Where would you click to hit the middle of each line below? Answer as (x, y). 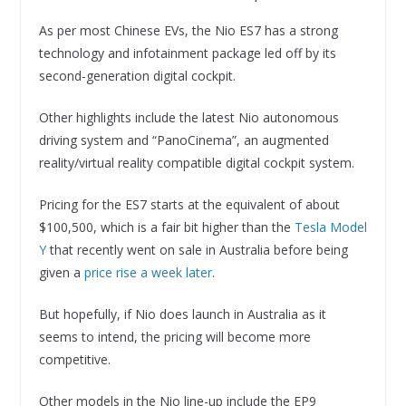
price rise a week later (148, 272)
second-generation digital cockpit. (137, 75)
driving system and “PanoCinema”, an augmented (184, 140)
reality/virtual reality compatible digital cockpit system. (196, 162)
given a (61, 272)
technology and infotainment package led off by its (187, 53)
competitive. (74, 359)
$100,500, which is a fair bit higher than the (166, 227)
